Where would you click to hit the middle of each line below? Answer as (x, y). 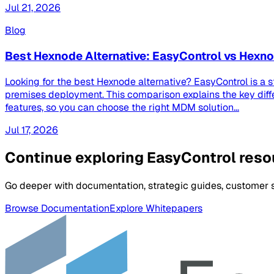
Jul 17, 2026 (31, 130)
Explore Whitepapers (156, 209)
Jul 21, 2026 (33, 8)
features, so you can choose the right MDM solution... (122, 107)
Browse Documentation (57, 209)
